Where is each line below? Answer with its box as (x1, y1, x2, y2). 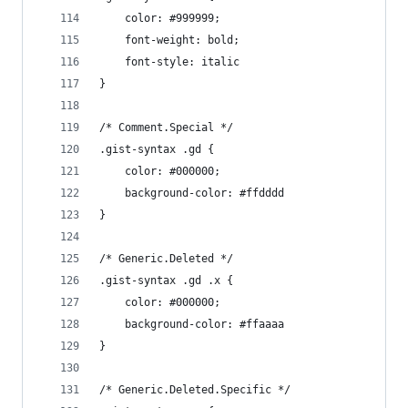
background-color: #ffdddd (125, 187, 284, 199)
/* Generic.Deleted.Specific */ (99, 383, 291, 396)
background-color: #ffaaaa (125, 318, 284, 331)
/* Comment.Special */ (99, 121, 233, 134)
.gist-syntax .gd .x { (99, 274, 233, 287)
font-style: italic (125, 56, 240, 68)
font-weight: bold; (125, 34, 240, 46)
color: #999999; (125, 12, 220, 25)
